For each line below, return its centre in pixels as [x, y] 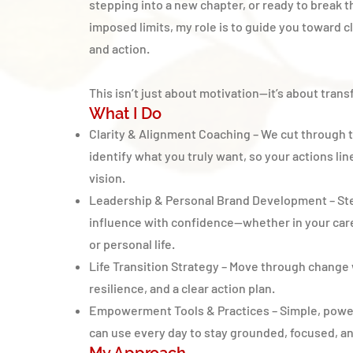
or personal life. [132, 244]
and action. [119, 48]
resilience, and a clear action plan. [182, 288]
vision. [107, 178]
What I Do [125, 113]
